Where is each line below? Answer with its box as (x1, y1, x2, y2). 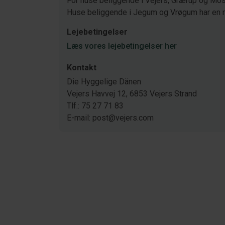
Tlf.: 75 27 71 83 (67, 101, 124, 110)
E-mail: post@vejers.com (67, 113, 154, 123)
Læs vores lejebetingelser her (67, 41, 177, 51)
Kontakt (67, 63, 96, 72)
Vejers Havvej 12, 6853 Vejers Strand (67, 89, 197, 98)
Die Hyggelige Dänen (67, 77, 141, 86)
